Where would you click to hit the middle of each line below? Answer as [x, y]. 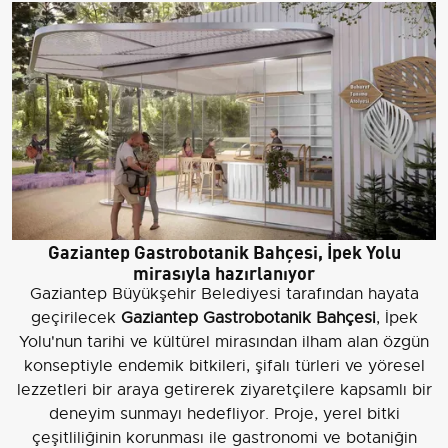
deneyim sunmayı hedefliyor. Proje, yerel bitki [224, 414]
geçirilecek [75, 318]
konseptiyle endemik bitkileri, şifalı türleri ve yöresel [224, 366]
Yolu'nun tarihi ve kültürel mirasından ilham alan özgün [224, 342]
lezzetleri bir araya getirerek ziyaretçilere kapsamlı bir [224, 390]
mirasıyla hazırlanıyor [224, 272]
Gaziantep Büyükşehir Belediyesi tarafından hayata [224, 294]
